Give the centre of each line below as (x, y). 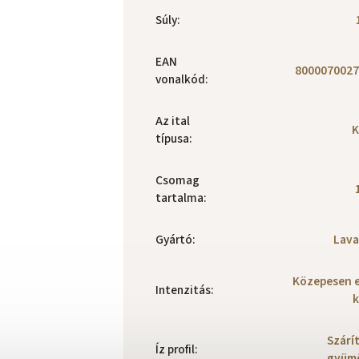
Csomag (177, 180)
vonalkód (180, 79)
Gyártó (174, 240)
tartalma (179, 198)
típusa (172, 139)
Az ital (173, 121)
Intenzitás (183, 290)
